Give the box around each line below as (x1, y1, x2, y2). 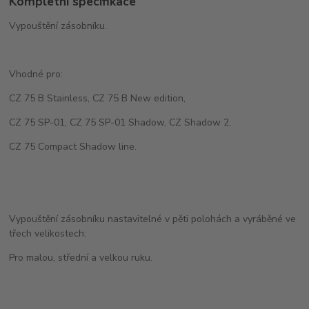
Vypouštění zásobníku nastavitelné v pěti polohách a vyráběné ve (9, 212, 297, 226)
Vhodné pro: (9, 67, 63, 81)
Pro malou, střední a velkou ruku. (9, 250, 153, 264)
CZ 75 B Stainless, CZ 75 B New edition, (9, 91, 189, 105)
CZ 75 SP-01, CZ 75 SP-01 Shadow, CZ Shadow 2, (9, 115, 232, 129)
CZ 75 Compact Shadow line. (9, 139, 137, 153)
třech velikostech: (9, 226, 87, 240)
